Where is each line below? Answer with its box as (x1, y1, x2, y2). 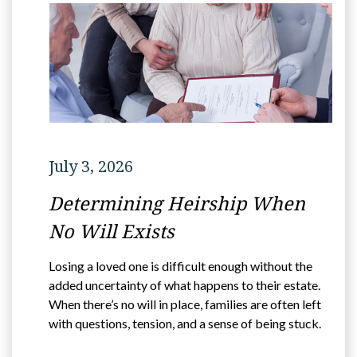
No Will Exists (49, 218, 175, 245)
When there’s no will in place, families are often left (49, 296, 321, 312)
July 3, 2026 (49, 155, 133, 178)
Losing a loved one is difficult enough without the (49, 258, 312, 274)
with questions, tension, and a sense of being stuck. (49, 316, 321, 331)
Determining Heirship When (49, 190, 305, 217)
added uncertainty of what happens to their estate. (49, 277, 320, 293)
